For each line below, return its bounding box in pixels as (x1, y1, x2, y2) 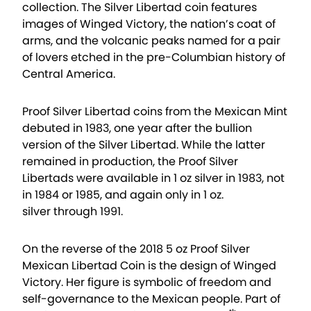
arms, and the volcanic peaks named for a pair (22, 33, 280, 49)
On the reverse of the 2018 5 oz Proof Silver (22, 241, 250, 258)
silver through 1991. (22, 203, 123, 220)
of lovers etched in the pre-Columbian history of (22, 49, 285, 66)
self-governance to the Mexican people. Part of (22, 291, 280, 308)
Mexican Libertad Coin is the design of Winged (22, 258, 276, 274)
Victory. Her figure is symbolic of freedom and (22, 274, 271, 291)
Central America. (22, 66, 115, 83)
